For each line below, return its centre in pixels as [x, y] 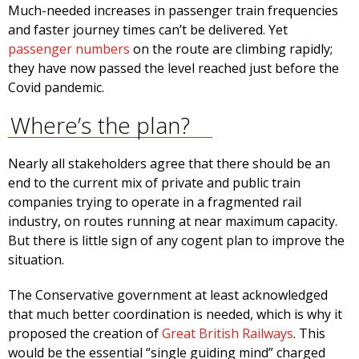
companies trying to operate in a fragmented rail [155, 202]
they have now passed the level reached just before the [173, 69]
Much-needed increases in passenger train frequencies [173, 11]
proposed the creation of [85, 334]
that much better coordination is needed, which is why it [175, 315]
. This [309, 334]
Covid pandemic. [56, 88]
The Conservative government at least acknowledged [168, 295]
